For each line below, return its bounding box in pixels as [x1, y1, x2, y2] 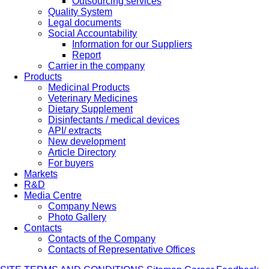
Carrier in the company [48, 61, 145, 71]
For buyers [48, 158, 94, 168]
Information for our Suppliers [72, 39, 192, 49]
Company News [48, 201, 116, 211]
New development [48, 136, 125, 147]
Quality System [48, 7, 112, 17]
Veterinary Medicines [48, 93, 138, 103]
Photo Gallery [48, 212, 106, 222]
